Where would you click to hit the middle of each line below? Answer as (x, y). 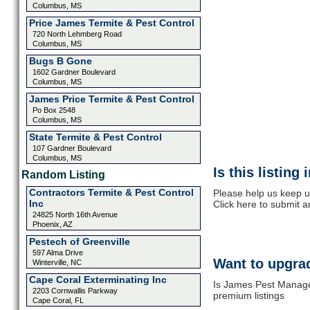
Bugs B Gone (60, 61)
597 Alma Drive (57, 253)
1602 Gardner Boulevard (74, 72)
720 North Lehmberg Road (77, 34)
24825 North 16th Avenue (75, 215)
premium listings (248, 295)
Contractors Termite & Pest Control (111, 192)
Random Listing (63, 175)
